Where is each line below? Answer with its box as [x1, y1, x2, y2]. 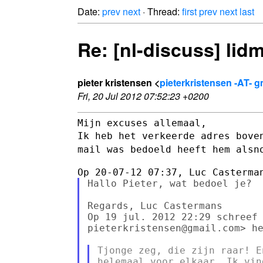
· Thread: [140, 5, 182, 18]
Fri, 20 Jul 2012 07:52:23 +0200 [77, 89, 209, 103]
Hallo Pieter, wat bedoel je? [87, 177, 252, 189]
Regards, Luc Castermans [87, 200, 222, 211]
